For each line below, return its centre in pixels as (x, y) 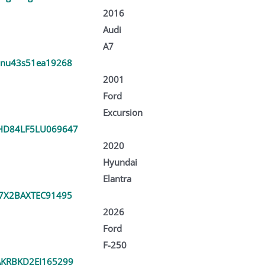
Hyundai (120, 162)
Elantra (117, 178)
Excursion (122, 112)
